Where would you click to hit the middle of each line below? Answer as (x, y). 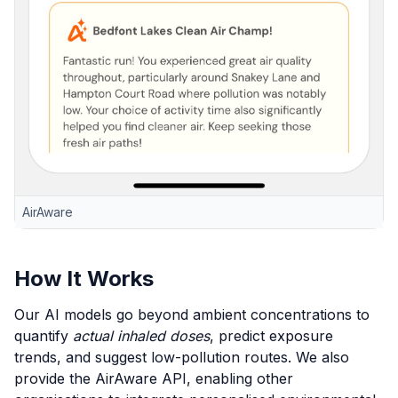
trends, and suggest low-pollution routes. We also (182, 357)
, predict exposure (271, 335)
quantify (44, 335)
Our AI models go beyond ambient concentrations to (192, 314)
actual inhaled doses (141, 335)
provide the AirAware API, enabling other (154, 378)
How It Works (84, 278)
